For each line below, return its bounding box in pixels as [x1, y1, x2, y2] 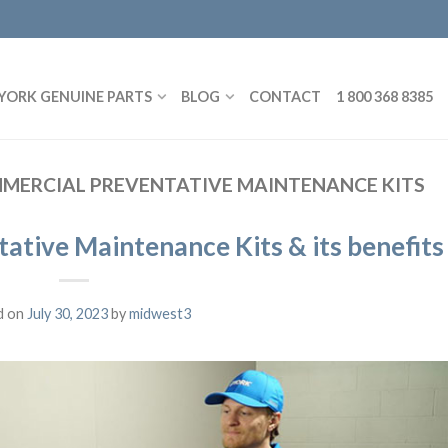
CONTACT [249, 87, 321, 105]
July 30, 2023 [27, 305, 108, 323]
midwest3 [129, 305, 191, 323]
